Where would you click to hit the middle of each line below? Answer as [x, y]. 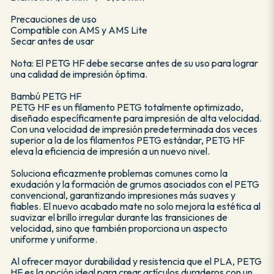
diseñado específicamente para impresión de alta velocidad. [136, 118]
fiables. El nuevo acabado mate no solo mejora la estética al [135, 206]
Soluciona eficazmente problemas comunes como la [119, 173]
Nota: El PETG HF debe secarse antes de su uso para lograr [134, 63]
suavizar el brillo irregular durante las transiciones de [119, 217]
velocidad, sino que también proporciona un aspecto [119, 228]
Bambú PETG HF [46, 96]
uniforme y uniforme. [54, 239]
